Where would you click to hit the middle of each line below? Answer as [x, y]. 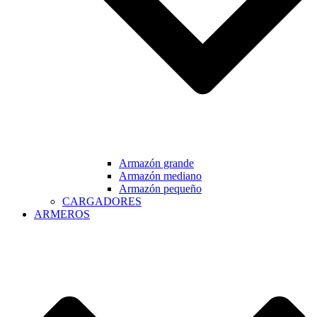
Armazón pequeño [160, 189]
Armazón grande [156, 163]
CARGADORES [102, 202]
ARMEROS [62, 214]
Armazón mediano [160, 176]
